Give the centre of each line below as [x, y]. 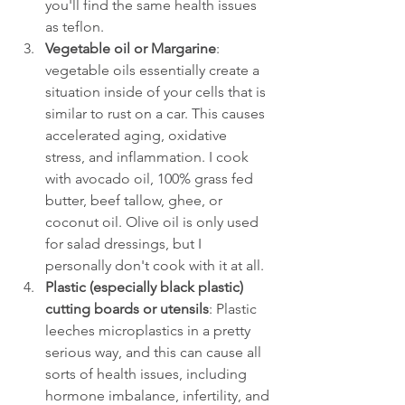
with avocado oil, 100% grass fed [151, 179]
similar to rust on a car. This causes [157, 113]
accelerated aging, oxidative [138, 135]
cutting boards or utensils [127, 309]
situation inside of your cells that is [157, 92]
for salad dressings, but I [125, 244]
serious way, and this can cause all [155, 352]
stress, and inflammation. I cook [149, 157]
